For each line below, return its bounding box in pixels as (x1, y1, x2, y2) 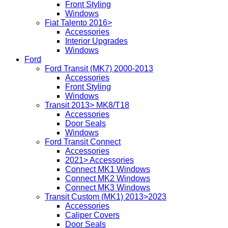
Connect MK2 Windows (65, 174, 150, 183)
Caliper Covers (65, 210, 120, 219)
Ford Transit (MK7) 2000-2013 (45, 64, 153, 73)
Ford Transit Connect (45, 137, 121, 146)
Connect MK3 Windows (65, 183, 150, 192)
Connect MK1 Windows (65, 164, 150, 174)
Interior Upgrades (65, 36, 128, 45)
